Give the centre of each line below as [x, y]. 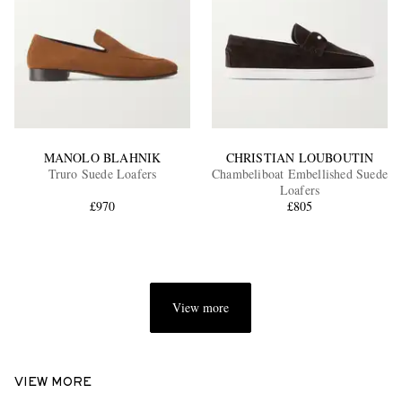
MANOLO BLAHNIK [102, 157]
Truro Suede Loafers [102, 174]
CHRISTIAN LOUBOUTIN [300, 157]
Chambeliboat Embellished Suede [299, 174]
